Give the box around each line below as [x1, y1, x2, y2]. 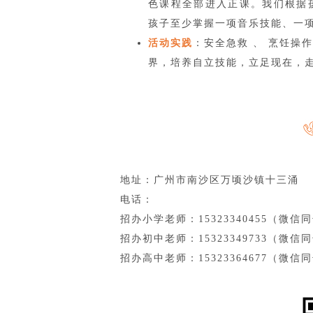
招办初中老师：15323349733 [120, 233, 268, 244]
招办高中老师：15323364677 [120, 253, 268, 263]
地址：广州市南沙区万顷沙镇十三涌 [120, 175, 299, 185]
